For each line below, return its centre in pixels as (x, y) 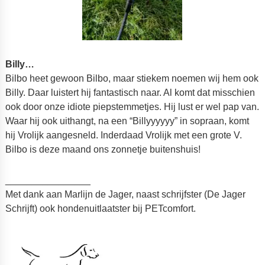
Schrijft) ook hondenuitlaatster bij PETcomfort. (100, 208)
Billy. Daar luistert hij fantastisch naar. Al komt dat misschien (130, 92)
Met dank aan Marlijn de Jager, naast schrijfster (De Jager (125, 194)
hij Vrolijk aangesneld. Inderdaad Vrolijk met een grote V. (123, 135)
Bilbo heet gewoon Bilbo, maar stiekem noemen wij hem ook (132, 78)
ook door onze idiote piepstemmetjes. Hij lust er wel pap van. (132, 106)
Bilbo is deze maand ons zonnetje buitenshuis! (103, 149)
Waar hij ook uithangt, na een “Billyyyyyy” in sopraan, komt (127, 121)
